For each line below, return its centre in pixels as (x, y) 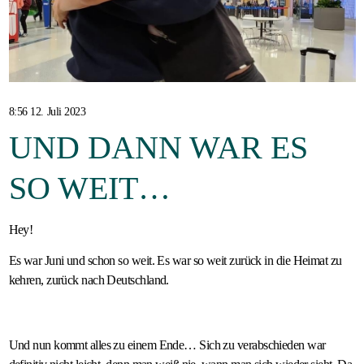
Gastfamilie (69, 26)
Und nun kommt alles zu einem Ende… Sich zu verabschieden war (167, 345)
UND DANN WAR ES (158, 148)
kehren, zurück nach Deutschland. (89, 280)
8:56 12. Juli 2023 (47, 112)
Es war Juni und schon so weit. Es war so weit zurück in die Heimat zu (175, 261)
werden (51, 52)
